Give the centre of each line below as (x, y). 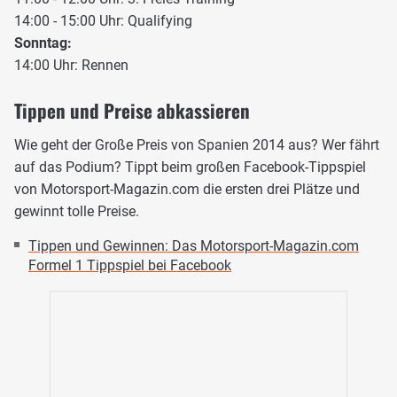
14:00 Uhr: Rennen (71, 66)
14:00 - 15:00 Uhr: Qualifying (103, 21)
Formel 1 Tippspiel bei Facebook (130, 266)
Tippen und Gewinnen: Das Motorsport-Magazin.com (194, 246)
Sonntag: (43, 43)
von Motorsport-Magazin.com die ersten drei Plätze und (187, 190)
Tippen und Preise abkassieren (132, 111)
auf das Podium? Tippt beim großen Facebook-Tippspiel (190, 167)
